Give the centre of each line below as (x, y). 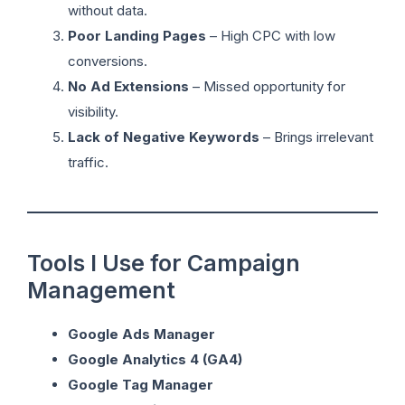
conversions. (108, 61)
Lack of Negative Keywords (164, 137)
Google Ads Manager (141, 334)
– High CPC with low (271, 36)
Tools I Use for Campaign (164, 264)
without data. (108, 11)
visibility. (93, 112)
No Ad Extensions (128, 87)
